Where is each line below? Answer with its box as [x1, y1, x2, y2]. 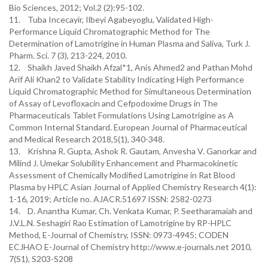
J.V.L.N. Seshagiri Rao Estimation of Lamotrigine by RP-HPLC [9, 218, 232, 228]
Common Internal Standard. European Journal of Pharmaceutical [9, 122, 247, 132]
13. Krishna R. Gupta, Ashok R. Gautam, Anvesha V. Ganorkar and [9, 146, 257, 156]
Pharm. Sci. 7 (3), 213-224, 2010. [9, 50, 127, 60]
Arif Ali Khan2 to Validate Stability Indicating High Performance [9, 74, 244, 84]
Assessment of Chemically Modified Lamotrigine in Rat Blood [9, 170, 235, 180]
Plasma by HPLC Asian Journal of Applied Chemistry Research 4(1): [9, 182, 257, 192]
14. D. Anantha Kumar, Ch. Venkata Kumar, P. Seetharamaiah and [9, 206, 252, 216]
